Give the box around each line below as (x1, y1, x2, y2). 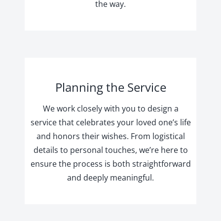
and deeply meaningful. (67, 172, 154, 183)
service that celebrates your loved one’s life (30, 116, 191, 128)
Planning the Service (55, 78, 166, 95)
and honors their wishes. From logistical (36, 130, 185, 142)
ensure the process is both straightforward (30, 158, 191, 169)
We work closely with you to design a (42, 103, 179, 114)
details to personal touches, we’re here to (33, 144, 188, 155)
